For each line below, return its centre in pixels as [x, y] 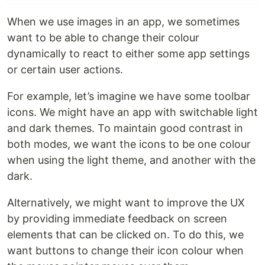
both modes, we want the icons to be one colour [129, 144]
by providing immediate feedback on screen [117, 219]
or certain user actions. [65, 70]
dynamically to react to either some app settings [128, 54]
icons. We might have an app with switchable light [132, 112]
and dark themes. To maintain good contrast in [125, 128]
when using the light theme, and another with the [131, 160]
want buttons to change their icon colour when [125, 251]
